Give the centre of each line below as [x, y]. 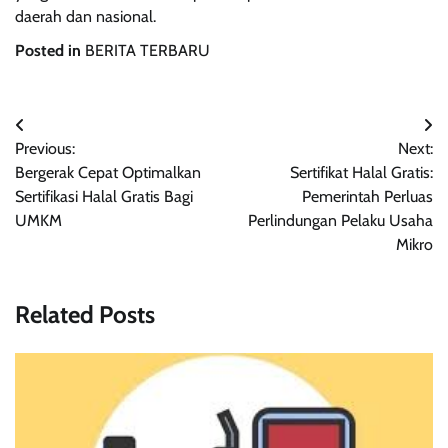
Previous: [45, 149]
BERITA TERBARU [147, 51]
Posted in [50, 51]
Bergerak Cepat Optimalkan [108, 173]
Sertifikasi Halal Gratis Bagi [104, 197]
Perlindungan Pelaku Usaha [340, 221]
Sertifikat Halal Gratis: [361, 173]
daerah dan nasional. [85, 17]
